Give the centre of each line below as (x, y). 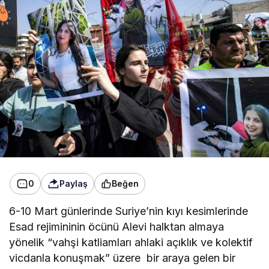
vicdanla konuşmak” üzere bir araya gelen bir (122, 258)
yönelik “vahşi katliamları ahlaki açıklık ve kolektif (131, 242)
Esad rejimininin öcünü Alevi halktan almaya (117, 226)
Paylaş (74, 184)
